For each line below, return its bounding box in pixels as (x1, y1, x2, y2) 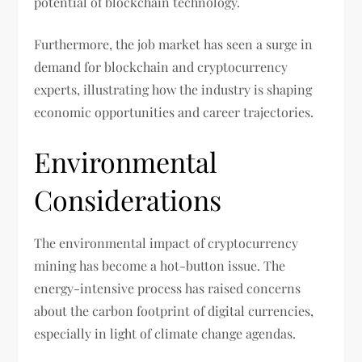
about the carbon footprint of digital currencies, (34, 302, 314, 320)
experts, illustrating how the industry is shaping (34, 81, 313, 99)
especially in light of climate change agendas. (34, 325, 297, 343)
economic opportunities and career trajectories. (34, 103, 314, 121)
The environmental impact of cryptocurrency (34, 234, 299, 252)
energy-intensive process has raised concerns (34, 280, 301, 297)
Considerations (34, 181, 222, 219)
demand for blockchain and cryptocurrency (34, 58, 288, 76)
